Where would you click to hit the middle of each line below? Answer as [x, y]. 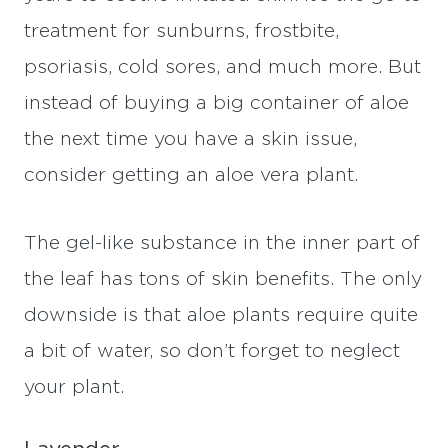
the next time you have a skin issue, [190, 139]
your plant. [74, 387]
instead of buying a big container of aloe [216, 103]
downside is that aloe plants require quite [221, 315]
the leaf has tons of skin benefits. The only [223, 279]
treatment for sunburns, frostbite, [181, 31]
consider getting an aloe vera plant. [191, 175]
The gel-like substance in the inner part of [222, 243]
